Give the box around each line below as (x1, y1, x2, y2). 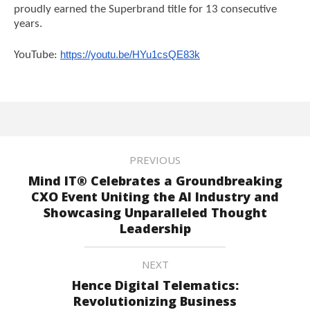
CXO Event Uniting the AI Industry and (31, 188, 279, 206)
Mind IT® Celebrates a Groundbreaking (28, 172, 282, 190)
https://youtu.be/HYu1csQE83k (60, 49, 200, 61)
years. (14, 17, 42, 30)
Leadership (119, 220, 191, 237)
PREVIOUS (129, 153, 181, 167)
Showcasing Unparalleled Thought (43, 204, 267, 221)
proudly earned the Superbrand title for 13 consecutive (14, 3, 277, 15)
